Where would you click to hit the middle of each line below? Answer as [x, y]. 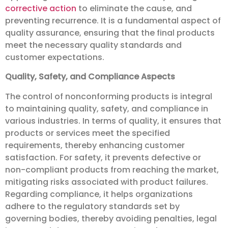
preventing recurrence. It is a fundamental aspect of [113, 20]
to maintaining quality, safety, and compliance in [107, 108]
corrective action [41, 8]
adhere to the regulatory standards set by [92, 206]
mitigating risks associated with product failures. [107, 182]
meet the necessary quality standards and [93, 45]
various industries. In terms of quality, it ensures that [113, 121]
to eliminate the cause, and [134, 8]
